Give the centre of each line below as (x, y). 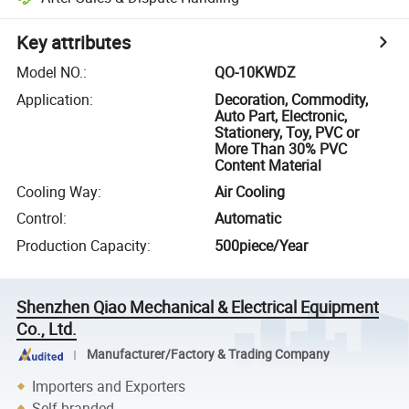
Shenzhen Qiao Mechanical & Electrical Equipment (198, 306)
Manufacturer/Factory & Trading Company (208, 355)
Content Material (268, 165)
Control (40, 219)
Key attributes (74, 43)
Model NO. (50, 73)
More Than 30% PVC (281, 148)
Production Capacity (82, 245)
